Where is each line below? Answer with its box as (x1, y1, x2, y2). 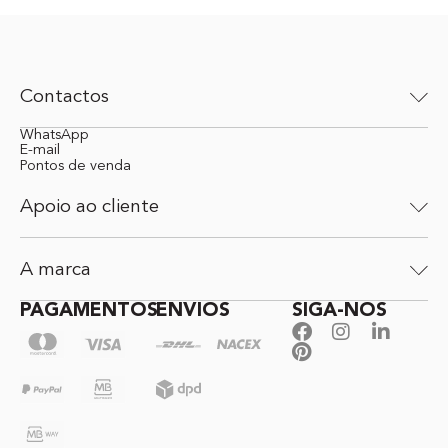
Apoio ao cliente (20, 197, 159, 218)
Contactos (20, 87, 109, 108)
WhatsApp (20, 127, 89, 143)
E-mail (20, 142, 60, 158)
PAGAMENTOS (20, 300, 158, 321)
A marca (20, 260, 91, 281)
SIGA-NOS (292, 300, 387, 321)
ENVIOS (156, 300, 230, 321)
